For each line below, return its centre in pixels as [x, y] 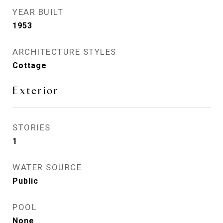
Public [25, 181]
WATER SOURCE [47, 167]
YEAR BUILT [38, 12]
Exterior [36, 90]
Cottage [30, 65]
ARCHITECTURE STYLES [64, 52]
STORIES [32, 127]
